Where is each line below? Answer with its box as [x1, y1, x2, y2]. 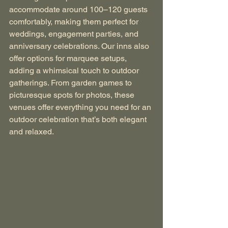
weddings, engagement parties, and [9, 29, 140, 39]
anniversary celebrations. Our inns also [9, 41, 151, 51]
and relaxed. [9, 127, 54, 137]
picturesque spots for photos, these [9, 90, 136, 100]
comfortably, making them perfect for [9, 17, 140, 27]
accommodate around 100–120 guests [9, 5, 150, 15]
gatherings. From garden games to [9, 78, 134, 88]
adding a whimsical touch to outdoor [9, 66, 141, 76]
